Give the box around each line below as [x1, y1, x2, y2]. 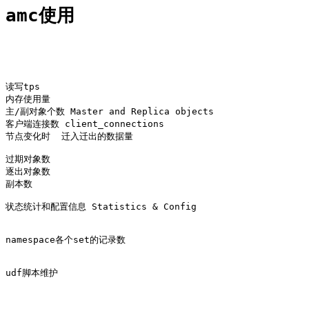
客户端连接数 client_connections [6, 119, 164, 130]
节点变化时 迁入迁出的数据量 [6, 131, 133, 142]
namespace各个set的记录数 [6, 235, 126, 246]
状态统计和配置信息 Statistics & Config [6, 201, 197, 212]
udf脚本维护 [6, 268, 58, 279]
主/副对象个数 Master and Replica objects [6, 106, 214, 117]
